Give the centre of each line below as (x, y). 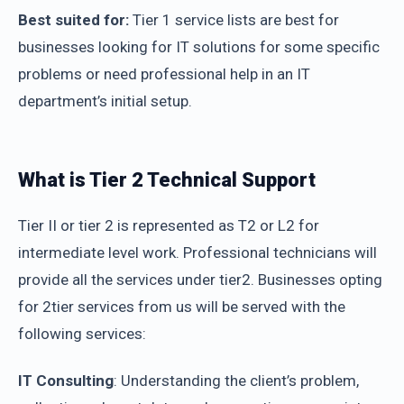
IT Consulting (66, 381)
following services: (82, 334)
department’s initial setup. (105, 101)
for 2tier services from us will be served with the (182, 307)
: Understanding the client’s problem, (236, 381)
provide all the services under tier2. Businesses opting (200, 280)
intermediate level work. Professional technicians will (197, 252)
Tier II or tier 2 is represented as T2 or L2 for (169, 225)
